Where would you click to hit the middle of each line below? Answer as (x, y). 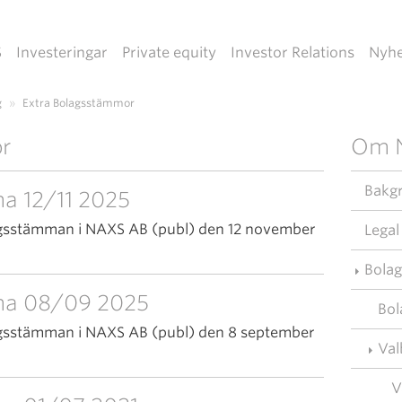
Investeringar (61, 52)
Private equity (169, 52)
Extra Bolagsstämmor (79, 103)
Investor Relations (292, 52)
